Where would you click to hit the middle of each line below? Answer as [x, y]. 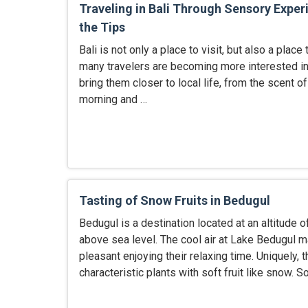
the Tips [102, 27]
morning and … [113, 99]
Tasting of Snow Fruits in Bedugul [174, 200]
